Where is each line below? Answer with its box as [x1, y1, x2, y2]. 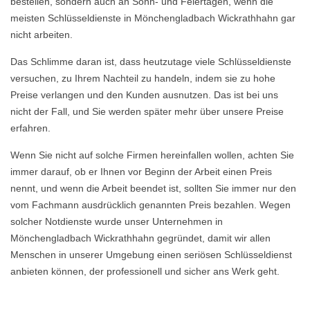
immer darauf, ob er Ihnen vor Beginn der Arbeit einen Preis [10, 166, 272, 177]
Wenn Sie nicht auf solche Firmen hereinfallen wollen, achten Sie [10, 149, 294, 161]
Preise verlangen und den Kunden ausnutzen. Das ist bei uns [10, 89, 278, 100]
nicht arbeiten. [10, 29, 73, 40]
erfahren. [10, 122, 51, 134]
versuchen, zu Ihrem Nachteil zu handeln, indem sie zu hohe [10, 73, 275, 84]
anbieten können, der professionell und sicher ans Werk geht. [10, 266, 280, 277]
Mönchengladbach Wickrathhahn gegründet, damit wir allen [10, 232, 271, 244]
